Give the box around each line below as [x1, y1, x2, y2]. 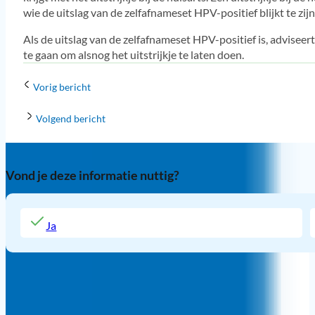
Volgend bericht [35, 112, 105, 124]
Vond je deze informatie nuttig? [6, 167, 179, 184]
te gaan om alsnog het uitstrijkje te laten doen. [22, 48, 244, 62]
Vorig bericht [32, 81, 91, 94]
